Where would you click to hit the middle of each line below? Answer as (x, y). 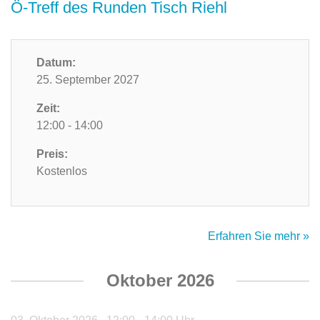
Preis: (52, 154)
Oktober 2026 (160, 281)
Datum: (56, 63)
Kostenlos (62, 171)
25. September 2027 (88, 80)
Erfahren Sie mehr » (259, 236)
